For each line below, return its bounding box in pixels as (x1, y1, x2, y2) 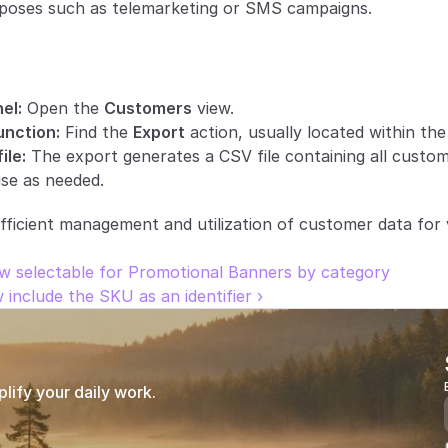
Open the (22, 98, 104, 118)
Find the (60, 122, 133, 142)
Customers (104, 98, 192, 118)
